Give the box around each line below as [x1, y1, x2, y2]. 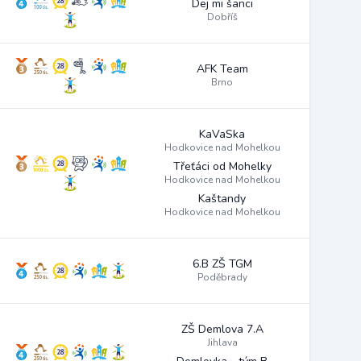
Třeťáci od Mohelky [172, 159, 272, 174]
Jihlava [206, 336, 238, 349]
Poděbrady [197, 271, 247, 284]
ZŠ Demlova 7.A [180, 322, 263, 337]
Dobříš [206, 10, 238, 23]
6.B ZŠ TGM [192, 256, 252, 272]
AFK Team [196, 61, 248, 77]
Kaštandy [198, 191, 246, 206]
